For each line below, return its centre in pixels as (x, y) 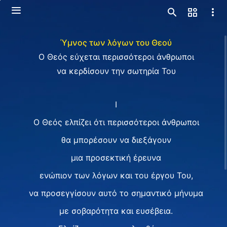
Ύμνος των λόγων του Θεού (116, 43)
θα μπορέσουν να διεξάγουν (116, 140)
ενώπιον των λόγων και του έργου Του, (116, 175)
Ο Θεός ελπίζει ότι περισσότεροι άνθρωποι (116, 122)
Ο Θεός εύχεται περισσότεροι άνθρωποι (116, 57)
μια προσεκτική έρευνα (116, 158)
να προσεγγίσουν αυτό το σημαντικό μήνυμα (116, 193)
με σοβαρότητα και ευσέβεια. (116, 211)
